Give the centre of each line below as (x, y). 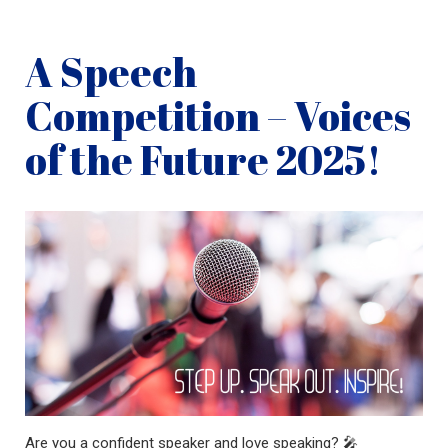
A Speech (111, 72)
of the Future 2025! (203, 160)
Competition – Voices (218, 116)
